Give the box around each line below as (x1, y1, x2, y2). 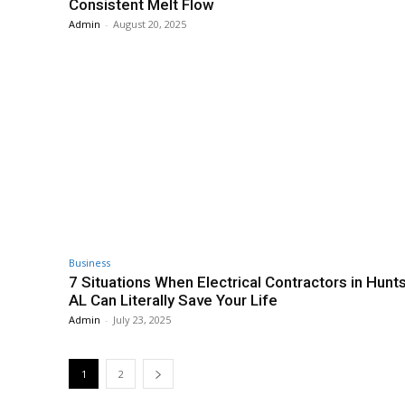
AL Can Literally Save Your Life (69, 291, 278, 310)
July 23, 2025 (113, 313, 171, 327)
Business (69, 256, 110, 270)
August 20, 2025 (113, 17, 186, 32)
